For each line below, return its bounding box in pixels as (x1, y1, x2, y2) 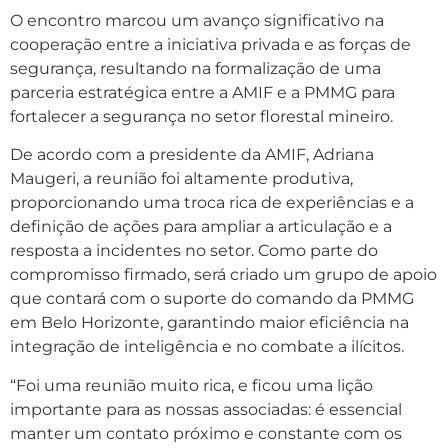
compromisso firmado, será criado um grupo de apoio (10, 265, 437, 285)
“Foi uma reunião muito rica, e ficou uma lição (10, 375, 373, 395)
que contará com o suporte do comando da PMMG (10, 289, 414, 309)
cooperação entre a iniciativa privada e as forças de (10, 35, 411, 55)
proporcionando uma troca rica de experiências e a (10, 193, 414, 213)
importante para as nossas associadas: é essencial (10, 399, 402, 419)
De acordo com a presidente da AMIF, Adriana (10, 145, 374, 165)
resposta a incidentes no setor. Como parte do (10, 241, 378, 261)
